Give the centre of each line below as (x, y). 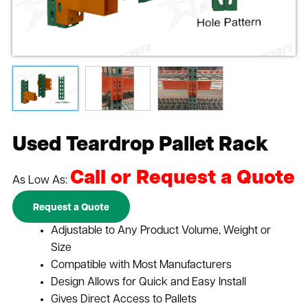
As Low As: (41, 180)
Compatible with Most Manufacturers (141, 265)
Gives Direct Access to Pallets (124, 299)
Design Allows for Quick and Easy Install (148, 282)
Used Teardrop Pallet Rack (140, 145)
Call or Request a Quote (183, 178)
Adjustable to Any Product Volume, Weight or (161, 231)
